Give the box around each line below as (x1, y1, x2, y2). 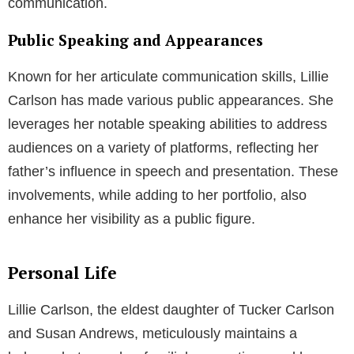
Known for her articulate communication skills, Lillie (8, 68, 329, 85)
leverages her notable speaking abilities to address (8, 115, 327, 132)
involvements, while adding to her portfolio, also (8, 186, 307, 203)
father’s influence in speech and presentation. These (8, 163, 338, 179)
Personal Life (8, 261, 117, 284)
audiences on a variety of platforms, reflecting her (8, 139, 318, 156)
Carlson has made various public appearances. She (8, 92, 333, 108)
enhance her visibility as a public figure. (8, 210, 255, 227)
